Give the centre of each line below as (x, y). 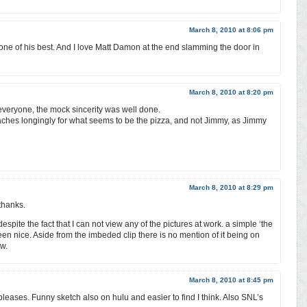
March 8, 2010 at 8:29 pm (231, 187)
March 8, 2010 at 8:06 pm (231, 29)
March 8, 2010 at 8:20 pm (231, 92)
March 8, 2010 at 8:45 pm (231, 280)
